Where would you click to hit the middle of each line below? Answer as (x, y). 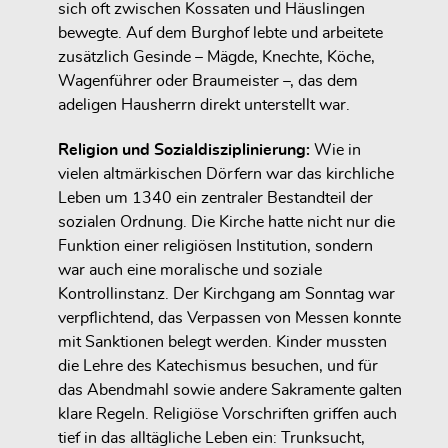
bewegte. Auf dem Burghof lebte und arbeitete (220, 33)
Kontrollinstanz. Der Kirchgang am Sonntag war (226, 294)
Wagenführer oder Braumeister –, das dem (208, 81)
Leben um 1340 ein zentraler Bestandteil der (215, 198)
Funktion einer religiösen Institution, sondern (215, 246)
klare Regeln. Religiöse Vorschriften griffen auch (227, 414)
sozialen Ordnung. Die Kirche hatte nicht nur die (226, 222)
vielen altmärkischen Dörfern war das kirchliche (226, 174)
